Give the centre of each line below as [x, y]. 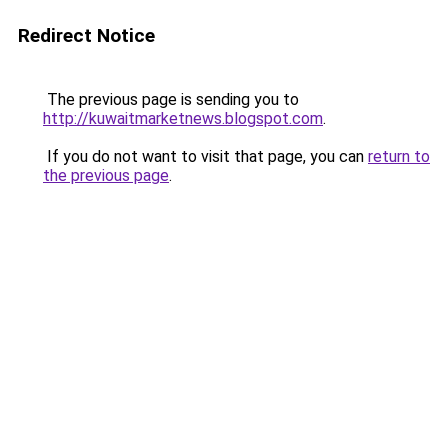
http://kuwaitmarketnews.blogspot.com [183, 118]
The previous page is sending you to [171, 99]
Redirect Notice [86, 35]
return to [399, 156]
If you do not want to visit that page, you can [205, 156]
